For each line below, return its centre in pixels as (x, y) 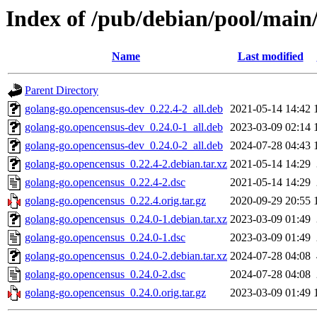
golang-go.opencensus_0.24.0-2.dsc (105, 275)
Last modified (270, 57)
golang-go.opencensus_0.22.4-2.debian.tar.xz (126, 164)
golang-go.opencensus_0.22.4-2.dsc (105, 183)
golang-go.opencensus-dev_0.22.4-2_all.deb (124, 109)
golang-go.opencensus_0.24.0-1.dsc (105, 238)
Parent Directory (62, 91)
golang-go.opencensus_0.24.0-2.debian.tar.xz (126, 256)
